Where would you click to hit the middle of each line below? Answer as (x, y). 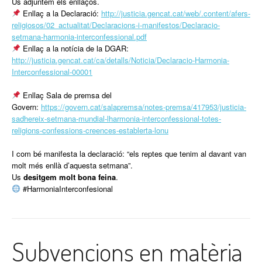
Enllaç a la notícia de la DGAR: (74, 48)
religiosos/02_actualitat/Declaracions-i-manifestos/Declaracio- (116, 25)
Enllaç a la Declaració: (61, 13)
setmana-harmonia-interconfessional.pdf (79, 36)
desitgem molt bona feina (70, 177)
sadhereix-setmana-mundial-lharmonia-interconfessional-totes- (116, 118)
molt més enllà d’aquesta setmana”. (72, 165)
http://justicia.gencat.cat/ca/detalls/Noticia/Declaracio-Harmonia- (120, 60)
